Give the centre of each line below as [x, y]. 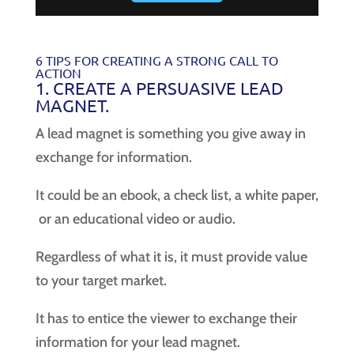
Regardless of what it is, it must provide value [171, 256]
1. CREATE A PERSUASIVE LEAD [159, 87]
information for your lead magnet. [137, 342]
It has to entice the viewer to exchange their [166, 318]
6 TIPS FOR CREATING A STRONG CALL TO [156, 60]
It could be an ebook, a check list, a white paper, [177, 195]
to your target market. [101, 280]
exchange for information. [113, 157]
